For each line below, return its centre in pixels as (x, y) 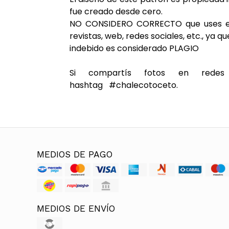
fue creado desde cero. (116, 12)
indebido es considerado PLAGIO (134, 49)
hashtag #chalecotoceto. (123, 85)
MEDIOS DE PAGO (75, 155)
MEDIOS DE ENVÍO (76, 209)
